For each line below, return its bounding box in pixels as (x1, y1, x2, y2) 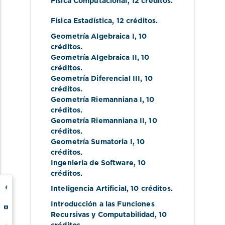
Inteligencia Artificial (51, 185, 127, 193)
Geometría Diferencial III (51, 75, 141, 82)
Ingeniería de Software (51, 159, 134, 167)
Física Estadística (51, 18, 113, 25)
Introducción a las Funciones (51, 200, 155, 208)
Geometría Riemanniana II (51, 117, 145, 125)
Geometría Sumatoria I (51, 138, 133, 146)
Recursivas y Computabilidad (51, 211, 155, 218)
